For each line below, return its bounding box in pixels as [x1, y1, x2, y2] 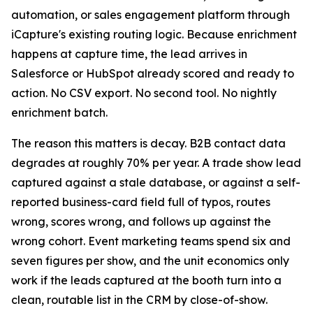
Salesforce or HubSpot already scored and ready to [11, 66, 294, 81]
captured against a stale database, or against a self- [11, 175, 300, 190]
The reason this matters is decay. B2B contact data [11, 136, 286, 151]
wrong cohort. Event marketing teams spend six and [11, 234, 291, 249]
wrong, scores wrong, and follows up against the [11, 214, 271, 229]
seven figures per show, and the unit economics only [11, 254, 289, 268]
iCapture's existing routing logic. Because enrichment [11, 27, 297, 42]
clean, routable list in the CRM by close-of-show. [11, 293, 268, 307]
